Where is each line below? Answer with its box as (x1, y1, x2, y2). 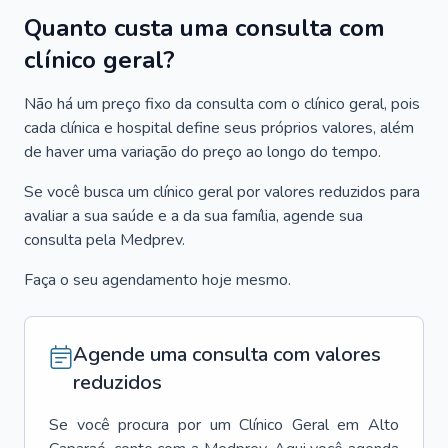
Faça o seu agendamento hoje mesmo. (24, 269, 291, 291)
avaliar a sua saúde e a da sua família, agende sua (24, 205, 363, 227)
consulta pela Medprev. (24, 229, 185, 251)
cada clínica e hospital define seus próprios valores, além (24, 117, 414, 139)
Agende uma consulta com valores (73, 341, 381, 368)
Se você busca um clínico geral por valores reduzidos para (24, 181, 420, 203)
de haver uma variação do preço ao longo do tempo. (24, 141, 381, 163)
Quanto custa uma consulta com (24, 12, 385, 44)
